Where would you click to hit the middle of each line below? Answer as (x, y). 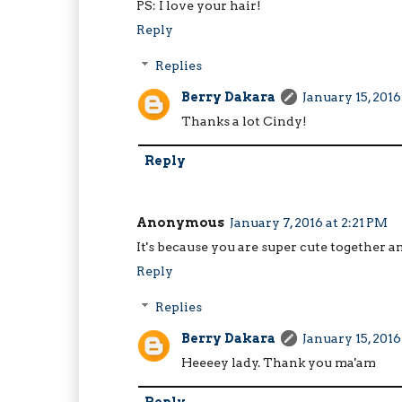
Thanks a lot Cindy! (244, 122)
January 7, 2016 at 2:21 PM (309, 222)
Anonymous (180, 222)
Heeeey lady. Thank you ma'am (279, 363)
